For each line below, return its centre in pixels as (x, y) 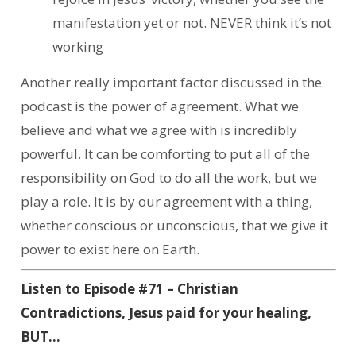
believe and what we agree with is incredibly (159, 130)
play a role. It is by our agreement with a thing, (166, 202)
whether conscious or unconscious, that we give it (174, 226)
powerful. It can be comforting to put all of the (165, 154)
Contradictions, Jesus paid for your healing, (166, 312)
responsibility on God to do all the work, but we (168, 178)
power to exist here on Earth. (110, 250)
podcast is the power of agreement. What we (159, 106)
